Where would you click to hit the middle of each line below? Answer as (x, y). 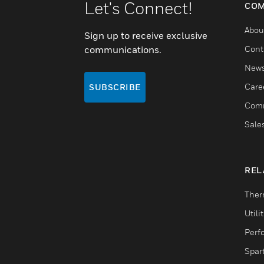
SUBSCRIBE (115, 87)
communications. (124, 49)
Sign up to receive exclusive (146, 35)
